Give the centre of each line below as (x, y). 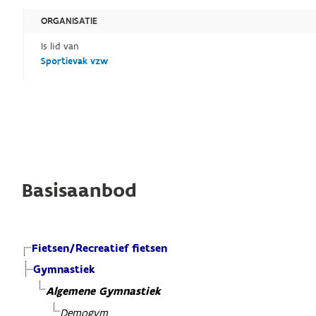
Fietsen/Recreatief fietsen (100, 249)
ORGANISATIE (69, 22)
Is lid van (60, 47)
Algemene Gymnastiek (104, 292)
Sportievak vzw (75, 62)
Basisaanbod (80, 191)
